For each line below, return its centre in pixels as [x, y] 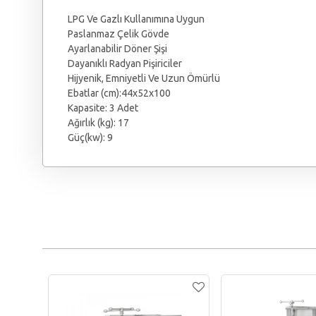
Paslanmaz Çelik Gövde [119, 34]
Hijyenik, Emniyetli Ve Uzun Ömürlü [144, 79]
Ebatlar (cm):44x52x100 [119, 93]
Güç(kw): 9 [90, 138]
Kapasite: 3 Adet [103, 108]
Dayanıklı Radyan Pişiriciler [125, 64]
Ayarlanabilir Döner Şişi [117, 49]
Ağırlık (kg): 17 [98, 123]
